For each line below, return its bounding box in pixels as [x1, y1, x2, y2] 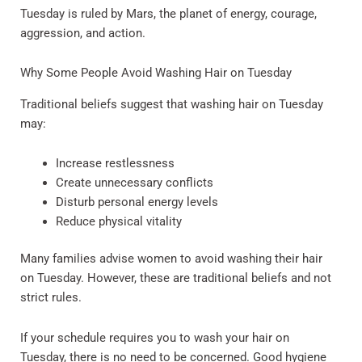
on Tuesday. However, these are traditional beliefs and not [20, 271, 331, 286]
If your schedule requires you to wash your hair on [20, 330, 289, 345]
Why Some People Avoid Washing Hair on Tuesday [20, 65, 292, 81]
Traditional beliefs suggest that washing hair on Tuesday [20, 96, 323, 112]
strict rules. [20, 290, 82, 305]
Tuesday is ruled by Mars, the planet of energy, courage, [20, 6, 317, 21]
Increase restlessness [55, 156, 175, 171]
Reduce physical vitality [55, 214, 182, 229]
